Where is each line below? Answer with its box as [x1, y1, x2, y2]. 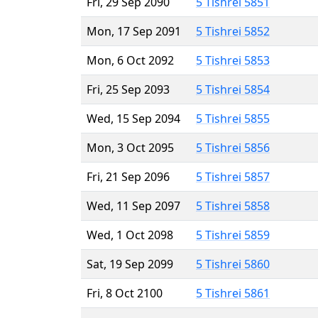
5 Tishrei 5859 [196, 226, 270, 243]
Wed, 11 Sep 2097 [87, 197, 180, 214]
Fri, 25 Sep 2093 [87, 81, 170, 97]
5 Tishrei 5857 [196, 168, 270, 185]
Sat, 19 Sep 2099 [87, 256, 173, 272]
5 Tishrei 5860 [196, 256, 270, 272]
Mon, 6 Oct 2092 [87, 52, 174, 68]
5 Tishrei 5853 [196, 52, 270, 68]
